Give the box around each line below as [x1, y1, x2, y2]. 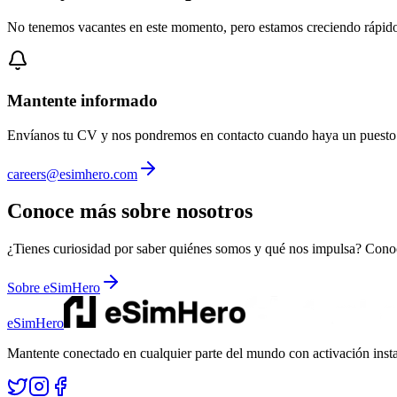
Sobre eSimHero [7, 280, 100, 296]
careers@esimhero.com [7, 166, 137, 182]
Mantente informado [7, 90, 158, 110]
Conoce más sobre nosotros [7, 199, 253, 223]
